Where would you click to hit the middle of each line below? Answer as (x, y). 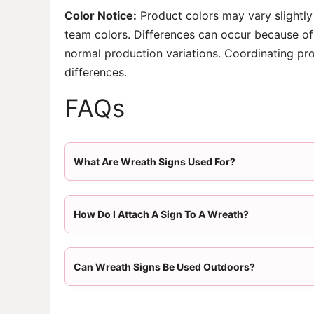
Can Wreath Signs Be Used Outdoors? (164, 267)
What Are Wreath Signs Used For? (155, 162)
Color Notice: (101, 16)
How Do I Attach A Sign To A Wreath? (161, 214)
